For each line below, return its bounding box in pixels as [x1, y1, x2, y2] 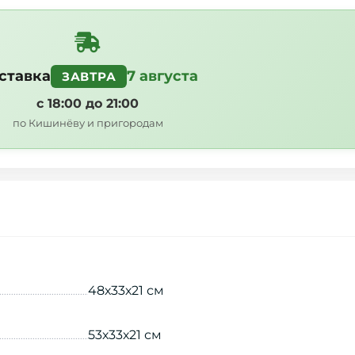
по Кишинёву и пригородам [12, 116, 163, 130]
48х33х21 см [87, 283, 164, 299]
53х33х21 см [87, 327, 162, 343]
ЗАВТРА [62, 69, 116, 85]
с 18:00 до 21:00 [36, 96, 139, 112]
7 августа [127, 67, 199, 86]
